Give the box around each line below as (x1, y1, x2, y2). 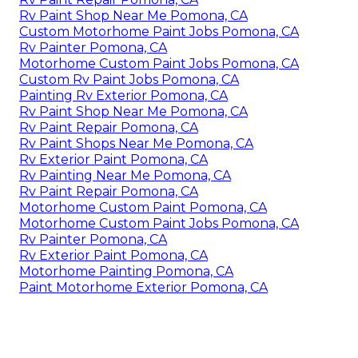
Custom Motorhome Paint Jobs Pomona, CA (19, 23, 299, 39)
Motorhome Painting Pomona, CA (19, 263, 233, 279)
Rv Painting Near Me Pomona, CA (19, 167, 231, 183)
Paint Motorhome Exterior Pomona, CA (19, 279, 268, 295)
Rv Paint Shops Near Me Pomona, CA (19, 135, 253, 151)
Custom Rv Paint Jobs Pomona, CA (19, 71, 239, 87)
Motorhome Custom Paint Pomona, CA (19, 199, 267, 215)
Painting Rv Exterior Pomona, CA (19, 87, 228, 103)
